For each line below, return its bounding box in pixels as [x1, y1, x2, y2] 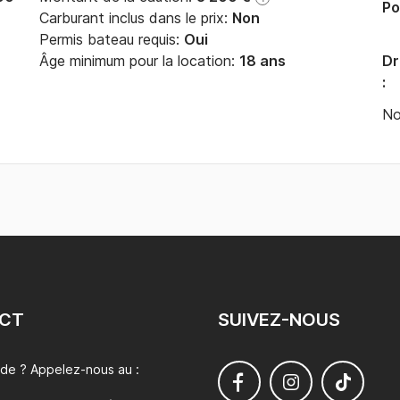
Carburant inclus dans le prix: [39, 9, 232, 27]
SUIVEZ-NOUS [218, 309, 340, 330]
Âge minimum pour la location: [39, 52, 239, 70]
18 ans [239, 52, 286, 70]
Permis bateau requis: [39, 30, 184, 48]
